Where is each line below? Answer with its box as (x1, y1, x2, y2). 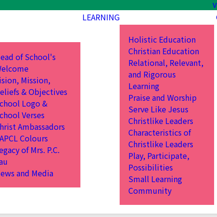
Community (128, 184, 172, 196)
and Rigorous (128, 68, 176, 80)
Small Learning (128, 172, 183, 185)
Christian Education (128, 45, 200, 57)
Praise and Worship (128, 91, 197, 103)
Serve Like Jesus (128, 103, 189, 115)
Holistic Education (128, 33, 196, 45)
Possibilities (128, 161, 173, 173)
